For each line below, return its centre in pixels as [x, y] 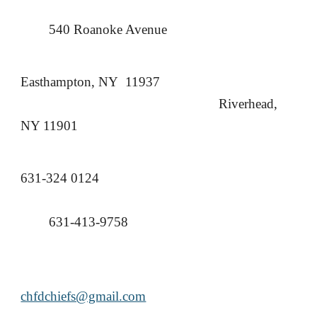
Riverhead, [248, 104]
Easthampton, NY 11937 [91, 82]
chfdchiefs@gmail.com [83, 296]
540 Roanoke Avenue [108, 29]
